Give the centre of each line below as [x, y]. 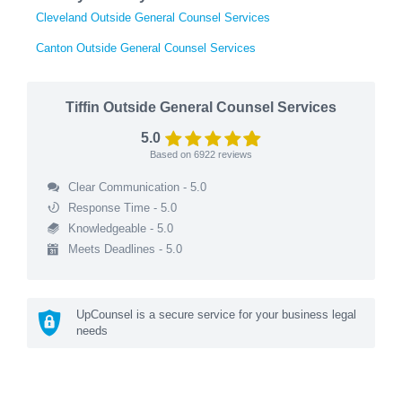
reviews [234, 154]
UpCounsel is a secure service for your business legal [216, 314]
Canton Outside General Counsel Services [146, 48]
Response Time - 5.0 [122, 207]
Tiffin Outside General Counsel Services [201, 107]
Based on [172, 154]
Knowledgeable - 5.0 [120, 228]
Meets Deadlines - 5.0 [125, 249]
